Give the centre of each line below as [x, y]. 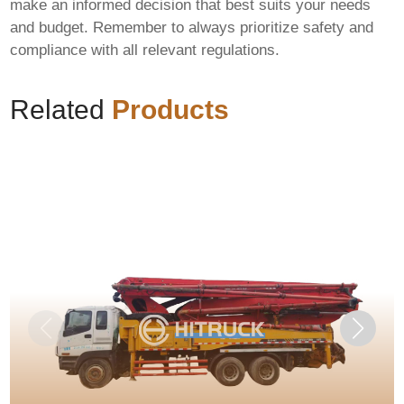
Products [171, 109]
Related [61, 109]
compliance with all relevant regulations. [145, 50]
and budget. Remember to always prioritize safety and [192, 28]
